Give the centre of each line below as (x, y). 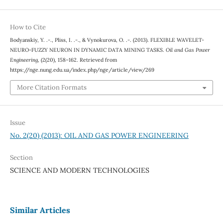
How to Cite (28, 27)
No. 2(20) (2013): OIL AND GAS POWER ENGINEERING (99, 135)
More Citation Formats (52, 87)
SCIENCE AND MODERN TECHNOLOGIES (79, 170)
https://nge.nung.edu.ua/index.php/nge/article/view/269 (82, 70)
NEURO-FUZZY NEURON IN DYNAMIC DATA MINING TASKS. (88, 50)
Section (21, 157)
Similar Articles (40, 210)
